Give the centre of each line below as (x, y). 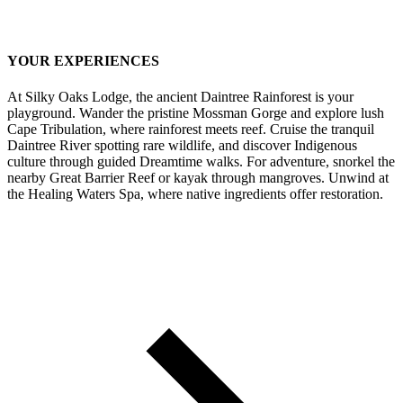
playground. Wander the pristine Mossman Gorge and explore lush (196, 112)
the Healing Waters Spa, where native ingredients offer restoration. (195, 193)
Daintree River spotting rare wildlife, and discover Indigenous (182, 145)
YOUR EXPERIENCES (83, 61)
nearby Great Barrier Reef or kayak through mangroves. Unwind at (198, 177)
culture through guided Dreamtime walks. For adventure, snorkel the (201, 161)
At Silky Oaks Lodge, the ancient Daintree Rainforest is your (180, 96)
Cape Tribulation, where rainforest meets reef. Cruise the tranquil (191, 129)
